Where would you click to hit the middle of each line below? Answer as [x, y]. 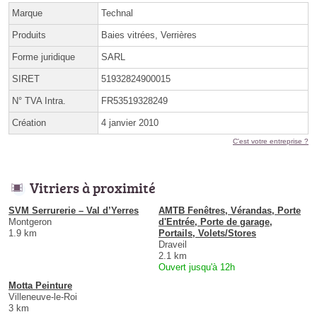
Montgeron [30, 221]
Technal [117, 13]
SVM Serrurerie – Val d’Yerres [74, 210]
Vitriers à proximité [93, 187]
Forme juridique [44, 57]
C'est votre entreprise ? [271, 141]
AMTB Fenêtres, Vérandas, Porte [230, 210]
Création [29, 122]
